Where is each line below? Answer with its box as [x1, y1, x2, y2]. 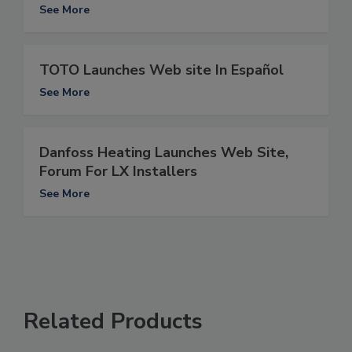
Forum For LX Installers [39, 162, 197, 181]
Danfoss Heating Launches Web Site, [39, 143, 288, 163]
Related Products [24, 306, 203, 337]
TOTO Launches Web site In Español [39, 60, 284, 80]
